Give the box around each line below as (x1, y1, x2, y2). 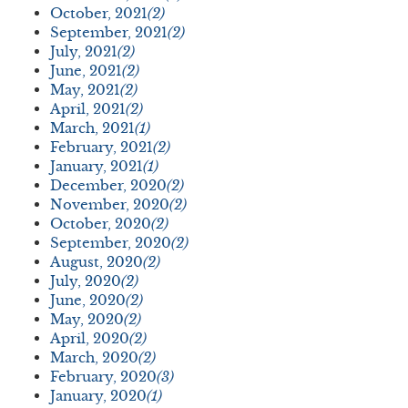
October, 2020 (50, 215, 151, 233)
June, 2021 (50, 62, 122, 80)
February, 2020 (50, 368, 157, 386)
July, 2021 (50, 43, 117, 61)
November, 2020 (50, 196, 169, 214)
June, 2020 (50, 291, 126, 310)
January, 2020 (50, 387, 147, 405)
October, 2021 (50, 5, 148, 23)
